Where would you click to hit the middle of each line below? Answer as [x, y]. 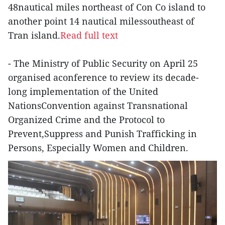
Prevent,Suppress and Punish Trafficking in [102, 133]
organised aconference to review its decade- [103, 77]
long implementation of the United [83, 91]
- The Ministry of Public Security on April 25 [103, 63]
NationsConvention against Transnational [98, 105]
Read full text [89, 35]
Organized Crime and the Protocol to [86, 119]
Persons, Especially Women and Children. [98, 147]
